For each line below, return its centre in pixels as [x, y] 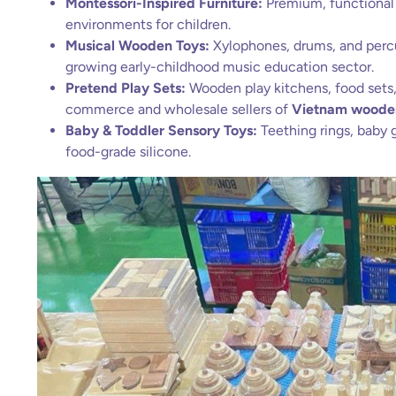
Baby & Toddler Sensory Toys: [161, 130]
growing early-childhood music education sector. [220, 67]
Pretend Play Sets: [126, 88]
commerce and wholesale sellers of [179, 109]
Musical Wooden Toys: [137, 46]
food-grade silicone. [128, 152]
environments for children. [148, 24]
